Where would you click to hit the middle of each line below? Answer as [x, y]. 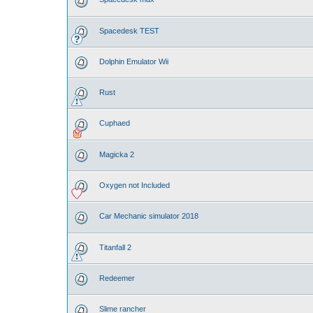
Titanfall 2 [115, 247]
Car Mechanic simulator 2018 [149, 216]
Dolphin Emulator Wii [134, 61]
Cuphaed [115, 123]
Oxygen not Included [134, 185]
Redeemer [117, 278]
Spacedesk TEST [129, 30]
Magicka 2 [117, 154]
